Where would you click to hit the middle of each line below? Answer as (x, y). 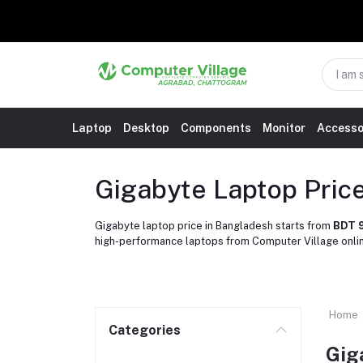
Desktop (146, 128)
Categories (145, 330)
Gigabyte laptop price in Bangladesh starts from (214, 226)
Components (216, 128)
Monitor (284, 128)
